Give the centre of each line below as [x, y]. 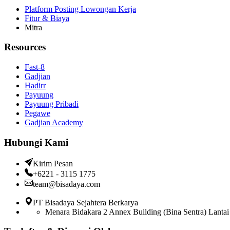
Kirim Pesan [53, 163]
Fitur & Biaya [47, 18]
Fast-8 [35, 67]
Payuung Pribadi [52, 104]
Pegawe [37, 113]
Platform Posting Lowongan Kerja [80, 9]
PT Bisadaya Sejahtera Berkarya [85, 202]
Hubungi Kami [36, 142]
